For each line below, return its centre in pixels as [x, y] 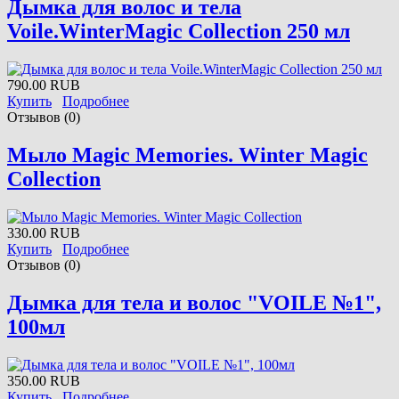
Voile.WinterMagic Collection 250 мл [179, 32]
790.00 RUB [44, 85]
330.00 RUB [44, 232]
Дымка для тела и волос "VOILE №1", [194, 302]
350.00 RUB [44, 380]
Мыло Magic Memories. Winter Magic [187, 155]
